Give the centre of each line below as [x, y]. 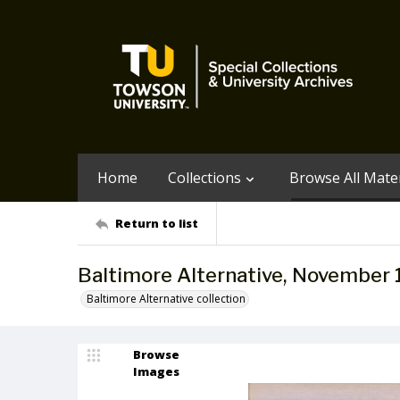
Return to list [157, 223]
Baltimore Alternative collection [166, 299]
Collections [204, 178]
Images [156, 371]
